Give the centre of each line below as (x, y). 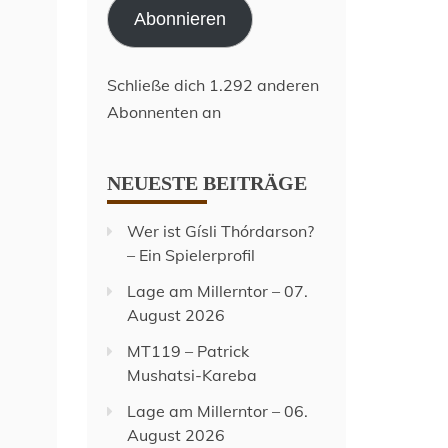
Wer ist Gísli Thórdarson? (221, 231)
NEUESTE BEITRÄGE (207, 183)
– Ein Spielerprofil (191, 255)
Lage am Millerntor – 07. (218, 291)
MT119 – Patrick (188, 351)
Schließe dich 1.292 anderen (213, 85)
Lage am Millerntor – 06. (218, 411)
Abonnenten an (164, 112)
